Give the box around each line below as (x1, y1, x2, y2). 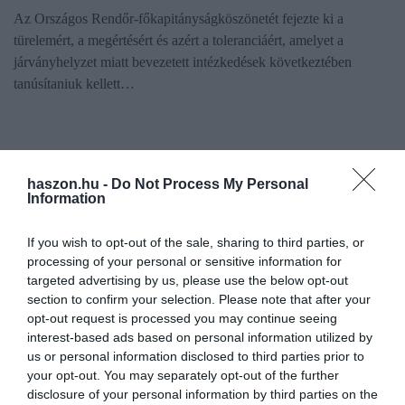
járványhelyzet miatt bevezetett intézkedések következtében (14, 53, 352, 70)
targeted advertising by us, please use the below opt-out (27, 273, 348, 287)
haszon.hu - (27, 176, 111, 192)
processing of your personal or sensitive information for (27, 254, 342, 268)
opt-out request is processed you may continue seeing (27, 311, 337, 325)
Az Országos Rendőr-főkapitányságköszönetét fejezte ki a (14, 10, 344, 26)
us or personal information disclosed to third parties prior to (27, 349, 364, 363)
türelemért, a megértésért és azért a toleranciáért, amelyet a (14, 32, 344, 48)
